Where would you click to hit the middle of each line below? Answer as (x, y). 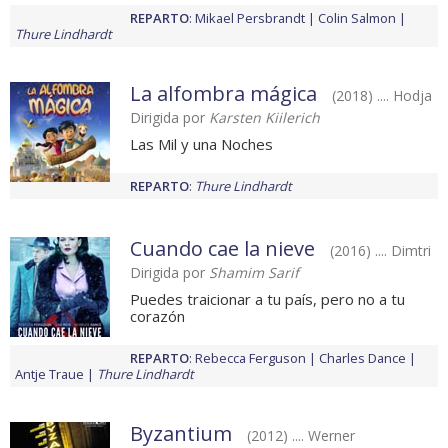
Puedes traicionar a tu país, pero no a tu (267, 299)
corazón (157, 316)
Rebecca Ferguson (250, 358)
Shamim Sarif (254, 273)
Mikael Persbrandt (250, 18)
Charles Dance (362, 358)
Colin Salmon (357, 18)
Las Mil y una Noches (201, 144)
